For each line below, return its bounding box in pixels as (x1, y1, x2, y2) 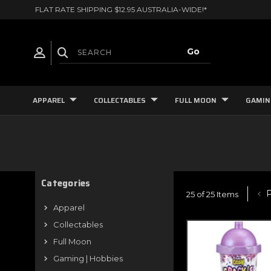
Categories (41, 176, 91, 191)
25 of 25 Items (186, 189, 238, 199)
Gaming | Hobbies (53, 253, 123, 263)
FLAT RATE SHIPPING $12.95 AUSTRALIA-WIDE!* (35, 5, 207, 14)
